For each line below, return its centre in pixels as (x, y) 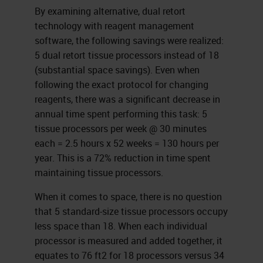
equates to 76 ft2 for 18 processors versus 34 (129, 255)
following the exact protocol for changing (121, 84)
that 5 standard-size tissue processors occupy (131, 211)
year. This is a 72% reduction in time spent (122, 158)
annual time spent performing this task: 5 (121, 114)
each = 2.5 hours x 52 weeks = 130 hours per (127, 143)
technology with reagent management (114, 26)
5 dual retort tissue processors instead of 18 (127, 55)
